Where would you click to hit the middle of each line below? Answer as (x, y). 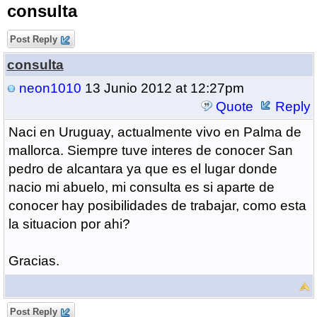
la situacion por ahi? (69, 224)
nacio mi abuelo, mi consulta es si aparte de (141, 187)
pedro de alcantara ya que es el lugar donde (143, 169)
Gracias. (34, 261)
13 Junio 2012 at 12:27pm (162, 88)
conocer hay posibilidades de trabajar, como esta (157, 206)
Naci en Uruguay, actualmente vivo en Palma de (155, 132)
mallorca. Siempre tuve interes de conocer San (150, 150)
